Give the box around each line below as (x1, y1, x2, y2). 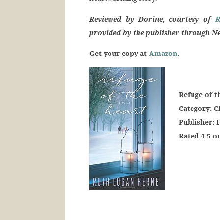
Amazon (149, 49, 177, 58)
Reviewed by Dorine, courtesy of (89, 14, 216, 24)
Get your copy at (89, 49, 149, 58)
